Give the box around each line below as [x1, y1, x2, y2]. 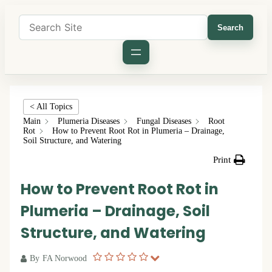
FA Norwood [42, 254, 87, 263]
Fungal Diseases [137, 117, 191, 126]
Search [217, 22, 243, 32]
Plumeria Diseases [58, 117, 120, 126]
